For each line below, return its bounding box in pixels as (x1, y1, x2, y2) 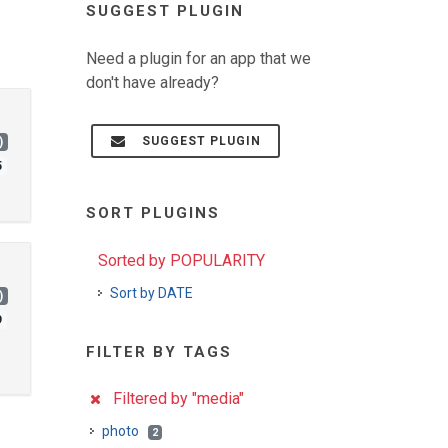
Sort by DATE (110, 285, 193, 301)
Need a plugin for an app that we (86, 49, 311, 68)
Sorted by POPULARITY (98, 251, 265, 270)
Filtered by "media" (101, 389, 244, 408)
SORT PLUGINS (86, 204, 220, 222)
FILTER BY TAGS (86, 343, 232, 361)
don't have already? (86, 73, 219, 92)
